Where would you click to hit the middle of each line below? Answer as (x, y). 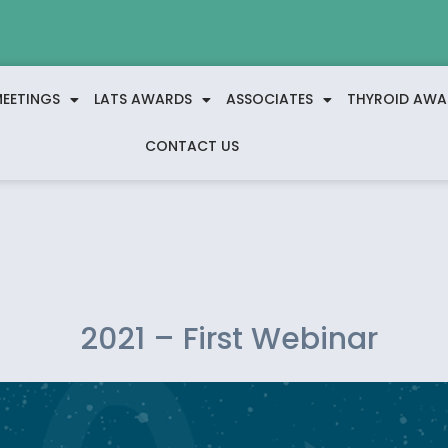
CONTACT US (191, 146)
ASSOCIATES (269, 99)
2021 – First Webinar (228, 338)
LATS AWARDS (142, 99)
